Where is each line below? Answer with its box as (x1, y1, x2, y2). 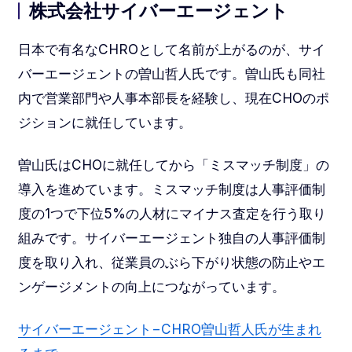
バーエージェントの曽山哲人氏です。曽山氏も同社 (17, 65, 325, 82)
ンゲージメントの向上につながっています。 (17, 278, 285, 295)
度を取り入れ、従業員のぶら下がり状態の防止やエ (17, 254, 325, 271)
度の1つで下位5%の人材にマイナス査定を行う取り (17, 205, 326, 222)
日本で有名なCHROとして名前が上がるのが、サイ (17, 41, 325, 58)
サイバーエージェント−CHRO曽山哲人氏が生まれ (17, 321, 321, 338)
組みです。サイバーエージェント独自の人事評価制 (17, 229, 325, 247)
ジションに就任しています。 (17, 114, 192, 131)
